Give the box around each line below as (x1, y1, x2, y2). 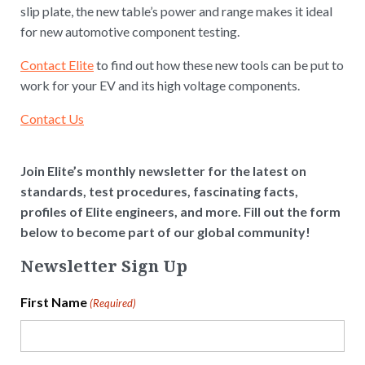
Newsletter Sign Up (20, 255, 187, 278)
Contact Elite (20, 57, 94, 73)
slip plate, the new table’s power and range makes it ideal (20, 3, 332, 20)
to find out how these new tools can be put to (94, 57, 344, 73)
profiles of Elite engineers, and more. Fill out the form (20, 204, 341, 220)
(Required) (90, 297, 137, 310)
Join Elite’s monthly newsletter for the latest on (20, 163, 306, 179)
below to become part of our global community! (20, 224, 310, 240)
